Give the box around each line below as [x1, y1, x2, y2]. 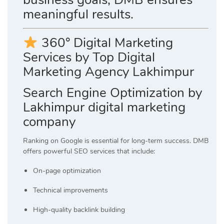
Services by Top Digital [23, 48, 155, 66]
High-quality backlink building [33, 205, 125, 215]
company [23, 113, 75, 131]
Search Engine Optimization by [23, 84, 202, 102]
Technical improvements [33, 185, 108, 195]
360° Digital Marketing [37, 34, 173, 52]
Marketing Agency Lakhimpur [23, 63, 194, 81]
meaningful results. [23, 5, 133, 23]
